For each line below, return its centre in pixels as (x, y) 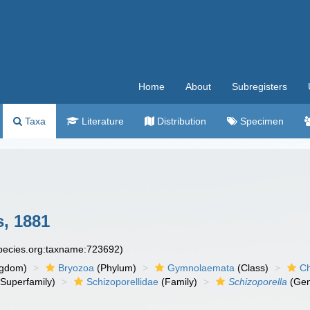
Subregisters (259, 86)
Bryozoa (76, 268)
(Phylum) (116, 268)
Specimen (261, 121)
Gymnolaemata (201, 268)
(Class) (252, 268)
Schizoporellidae (123, 282)
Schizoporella (258, 282)
